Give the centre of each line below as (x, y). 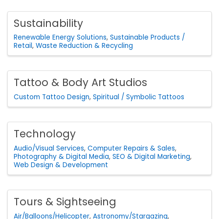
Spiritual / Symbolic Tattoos (139, 97)
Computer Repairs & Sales (131, 148)
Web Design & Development (61, 165)
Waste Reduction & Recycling (84, 46)
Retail (23, 46)
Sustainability (48, 23)
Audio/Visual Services (49, 148)
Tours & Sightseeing (65, 202)
